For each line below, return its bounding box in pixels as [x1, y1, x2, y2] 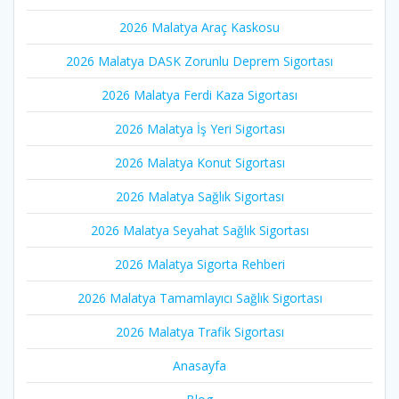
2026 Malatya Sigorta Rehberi [114, 256, 285, 273]
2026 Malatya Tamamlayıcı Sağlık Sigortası [77, 289, 322, 307]
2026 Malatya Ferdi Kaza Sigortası [102, 86, 297, 104]
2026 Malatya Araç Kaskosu [119, 19, 280, 37]
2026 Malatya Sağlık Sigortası [115, 188, 284, 206]
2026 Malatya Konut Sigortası [114, 154, 285, 172]
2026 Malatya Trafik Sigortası [115, 323, 284, 341]
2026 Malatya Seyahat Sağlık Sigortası [90, 222, 309, 240]
